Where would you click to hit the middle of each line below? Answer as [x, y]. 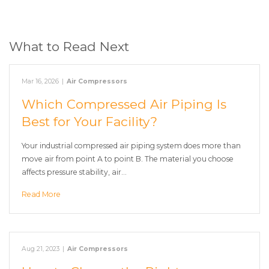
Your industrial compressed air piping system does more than [131, 146]
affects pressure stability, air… [74, 172]
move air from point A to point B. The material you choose [128, 159]
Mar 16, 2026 [40, 81]
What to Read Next [69, 47]
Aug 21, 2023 [41, 249]
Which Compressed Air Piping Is [124, 104]
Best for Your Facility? [89, 122]
